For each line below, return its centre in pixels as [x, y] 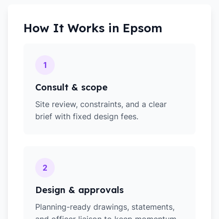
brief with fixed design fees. [87, 116]
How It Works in [73, 28]
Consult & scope [71, 87]
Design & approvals [79, 190]
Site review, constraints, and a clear [101, 104]
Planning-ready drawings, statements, [105, 207]
